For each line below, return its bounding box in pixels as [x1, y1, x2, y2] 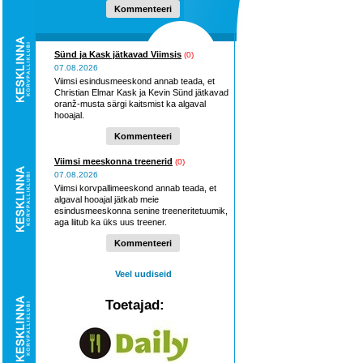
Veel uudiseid [114, 269, 172, 279]
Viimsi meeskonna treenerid [54, 156, 173, 166]
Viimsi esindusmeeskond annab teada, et [54, 76, 215, 86]
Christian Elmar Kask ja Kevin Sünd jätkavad [54, 88, 228, 97]
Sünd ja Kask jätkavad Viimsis [54, 49, 181, 59]
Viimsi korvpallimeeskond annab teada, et [54, 183, 216, 193]
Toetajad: [105, 297, 164, 312]
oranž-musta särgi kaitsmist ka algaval [54, 99, 206, 109]
